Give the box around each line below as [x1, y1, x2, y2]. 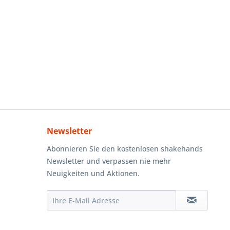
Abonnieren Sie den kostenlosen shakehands [47, 144, 203, 154]
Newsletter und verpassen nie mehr [47, 156, 171, 166]
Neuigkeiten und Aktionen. [47, 168, 140, 179]
